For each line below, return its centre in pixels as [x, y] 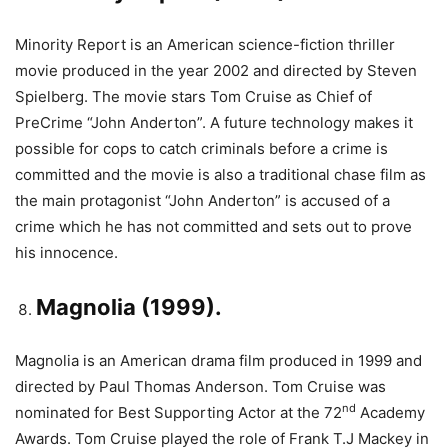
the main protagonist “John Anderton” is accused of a [202, 200]
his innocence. [66, 252]
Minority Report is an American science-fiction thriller [205, 44]
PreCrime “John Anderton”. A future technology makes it [214, 122]
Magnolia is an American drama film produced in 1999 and [218, 360]
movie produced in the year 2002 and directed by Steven [216, 70]
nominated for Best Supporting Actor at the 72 [178, 412]
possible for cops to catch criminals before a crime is [201, 148]
